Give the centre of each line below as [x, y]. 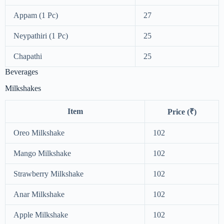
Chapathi [28, 56]
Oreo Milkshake [39, 133]
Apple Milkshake [41, 215]
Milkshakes [23, 88]
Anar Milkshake [39, 194]
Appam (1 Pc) [36, 15]
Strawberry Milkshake [48, 174]
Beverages [21, 71]
